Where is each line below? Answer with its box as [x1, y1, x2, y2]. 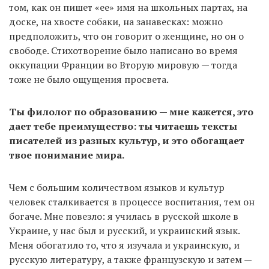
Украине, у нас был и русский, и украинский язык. [9, 224, 240, 238]
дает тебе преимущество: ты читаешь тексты [9, 119, 237, 133]
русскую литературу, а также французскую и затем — [9, 253, 252, 267]
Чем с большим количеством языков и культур [9, 181, 225, 195]
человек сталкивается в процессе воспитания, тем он [9, 195, 255, 209]
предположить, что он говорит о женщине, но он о [9, 29, 244, 43]
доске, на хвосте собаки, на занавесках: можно [9, 15, 223, 29]
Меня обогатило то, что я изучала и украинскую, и [9, 238, 240, 252]
